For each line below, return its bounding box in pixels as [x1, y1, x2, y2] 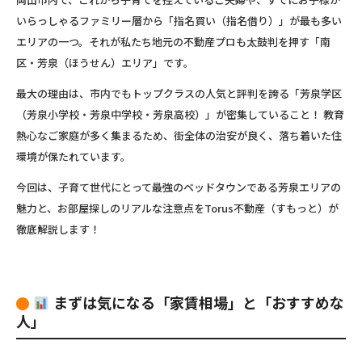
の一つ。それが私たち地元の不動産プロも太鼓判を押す [48, 33, 309, 49]
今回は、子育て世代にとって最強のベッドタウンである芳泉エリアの [16, 179, 341, 195]
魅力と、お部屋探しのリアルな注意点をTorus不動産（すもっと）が [16, 200, 339, 216]
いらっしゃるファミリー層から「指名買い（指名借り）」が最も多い [16, 12, 342, 28]
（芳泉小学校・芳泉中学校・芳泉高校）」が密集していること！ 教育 [16, 106, 344, 122]
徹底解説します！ [16, 221, 100, 237]
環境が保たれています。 [16, 148, 131, 164]
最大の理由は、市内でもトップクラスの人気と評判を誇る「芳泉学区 [16, 85, 342, 101]
